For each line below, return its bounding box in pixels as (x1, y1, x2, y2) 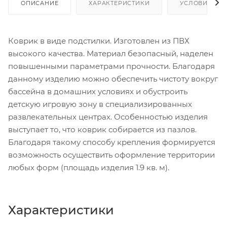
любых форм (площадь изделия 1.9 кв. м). (8, 162, 169, 172)
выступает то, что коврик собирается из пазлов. (8, 124, 197, 134)
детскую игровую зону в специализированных (8, 99, 192, 109)
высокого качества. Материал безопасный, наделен (8, 48, 213, 58)
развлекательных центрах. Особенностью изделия (8, 111, 208, 122)
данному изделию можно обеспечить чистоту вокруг (8, 73, 218, 84)
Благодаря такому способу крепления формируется (8, 137, 215, 147)
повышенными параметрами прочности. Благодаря (8, 61, 215, 71)
